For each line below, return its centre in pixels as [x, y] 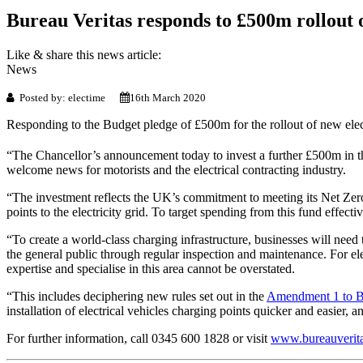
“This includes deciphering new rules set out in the [137, 297]
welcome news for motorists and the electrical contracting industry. [176, 170]
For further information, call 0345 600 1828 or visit [139, 339]
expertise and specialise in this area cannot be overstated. [151, 269]
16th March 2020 [168, 97]
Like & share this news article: [84, 54]
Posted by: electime [67, 97]
